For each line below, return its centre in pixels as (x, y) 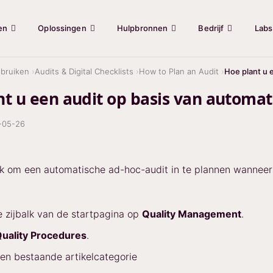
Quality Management (192, 214)
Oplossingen (62, 28)
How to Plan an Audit (179, 71)
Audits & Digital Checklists (84, 71)
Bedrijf (211, 28)
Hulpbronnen (142, 28)
